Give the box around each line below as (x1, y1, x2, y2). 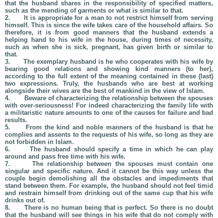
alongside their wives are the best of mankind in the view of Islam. (5, 87, 205, 94)
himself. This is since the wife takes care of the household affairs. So (5, 21, 213, 29)
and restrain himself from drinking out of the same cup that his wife (5, 189, 213, 197)
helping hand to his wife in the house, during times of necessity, (5, 36, 213, 43)
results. (5, 116, 27, 124)
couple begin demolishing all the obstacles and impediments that (5, 175, 213, 182)
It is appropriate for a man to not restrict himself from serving (24, 14, 214, 21)
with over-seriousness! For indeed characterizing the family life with (5, 102, 213, 109)
